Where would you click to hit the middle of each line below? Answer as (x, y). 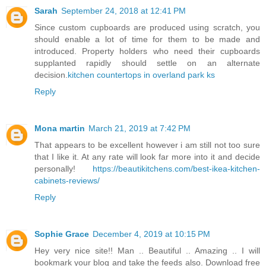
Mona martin (60, 129)
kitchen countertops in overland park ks (141, 75)
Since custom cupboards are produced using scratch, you (147, 28)
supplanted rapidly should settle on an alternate (147, 63)
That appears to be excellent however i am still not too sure (147, 145)
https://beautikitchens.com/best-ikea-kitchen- (176, 169)
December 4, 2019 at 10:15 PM (151, 234)
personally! (64, 169)
